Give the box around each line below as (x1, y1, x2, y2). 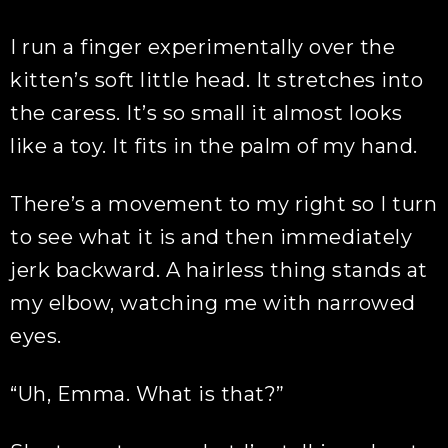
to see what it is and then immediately (10, 225, 413, 249)
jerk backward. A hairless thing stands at (10, 258, 428, 282)
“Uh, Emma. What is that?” (10, 382, 285, 406)
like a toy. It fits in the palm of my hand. (10, 134, 418, 158)
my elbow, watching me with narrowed (10, 291, 416, 315)
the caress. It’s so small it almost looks (10, 101, 403, 125)
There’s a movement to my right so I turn (10, 192, 438, 216)
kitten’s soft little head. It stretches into (10, 68, 424, 92)
